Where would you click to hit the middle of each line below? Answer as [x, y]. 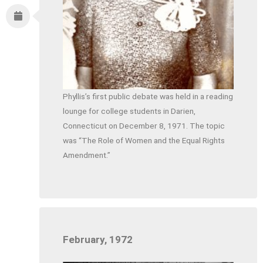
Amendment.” [87, 155]
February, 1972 [98, 240]
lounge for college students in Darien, [129, 111]
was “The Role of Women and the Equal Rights [144, 140]
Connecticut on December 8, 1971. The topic [144, 125]
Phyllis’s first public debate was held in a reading [148, 96]
